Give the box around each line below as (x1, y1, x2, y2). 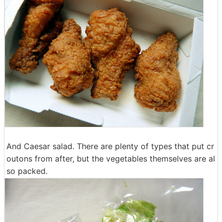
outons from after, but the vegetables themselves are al (6, 154, 215, 164)
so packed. (6, 166, 48, 176)
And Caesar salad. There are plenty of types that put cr (6, 141, 214, 151)
